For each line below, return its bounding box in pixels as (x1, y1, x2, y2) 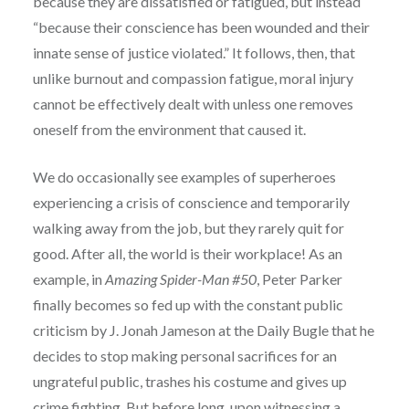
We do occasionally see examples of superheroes (32, 167, 336, 185)
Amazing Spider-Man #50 (104, 269, 257, 288)
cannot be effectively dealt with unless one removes (32, 94, 353, 112)
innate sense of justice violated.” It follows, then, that (32, 43, 355, 61)
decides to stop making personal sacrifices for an (32, 346, 337, 364)
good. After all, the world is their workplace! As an (32, 244, 342, 262)
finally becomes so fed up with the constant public (32, 295, 343, 313)
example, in (32, 269, 105, 288)
